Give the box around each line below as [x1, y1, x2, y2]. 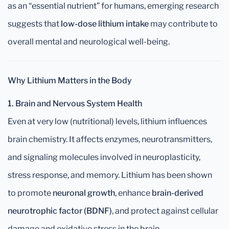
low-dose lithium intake [61, 19, 149, 29]
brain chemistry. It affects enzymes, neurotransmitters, [8, 134, 212, 144]
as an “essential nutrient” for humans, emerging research [8, 1, 219, 11]
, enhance [115, 188, 152, 198]
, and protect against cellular [112, 206, 218, 216]
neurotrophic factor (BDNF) [8, 206, 112, 216]
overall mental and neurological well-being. [8, 37, 170, 47]
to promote [8, 188, 53, 198]
